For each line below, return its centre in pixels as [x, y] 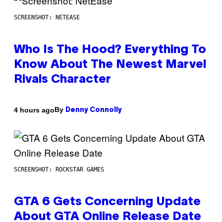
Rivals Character [62, 80]
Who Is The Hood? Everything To [110, 50]
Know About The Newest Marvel [110, 65]
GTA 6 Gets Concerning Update [107, 202]
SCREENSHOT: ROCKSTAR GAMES [59, 170]
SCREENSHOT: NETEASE [47, 18]
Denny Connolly [94, 111]
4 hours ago [34, 110]
